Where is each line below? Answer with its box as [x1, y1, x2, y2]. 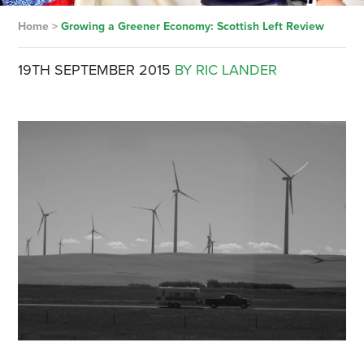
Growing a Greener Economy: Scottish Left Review [60, 19, 324, 33]
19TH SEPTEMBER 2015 [17, 61, 171, 79]
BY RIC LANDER [174, 61, 277, 79]
